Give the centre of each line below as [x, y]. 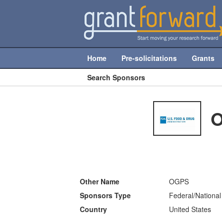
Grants [203, 58]
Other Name [100, 181]
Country [94, 209]
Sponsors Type [106, 195]
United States [190, 209]
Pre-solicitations [149, 58]
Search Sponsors [116, 77]
